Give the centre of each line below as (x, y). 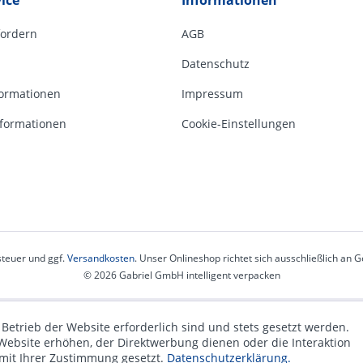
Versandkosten (100, 258)
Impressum (212, 94)
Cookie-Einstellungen (239, 124)
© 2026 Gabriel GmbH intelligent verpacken (181, 275)
